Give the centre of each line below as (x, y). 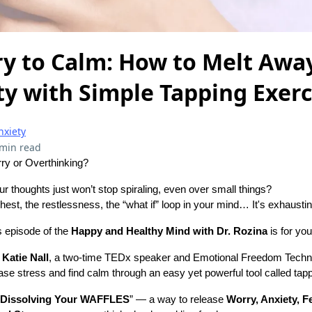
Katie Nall (25, 257)
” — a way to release (178, 299)
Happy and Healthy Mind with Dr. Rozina (169, 231)
